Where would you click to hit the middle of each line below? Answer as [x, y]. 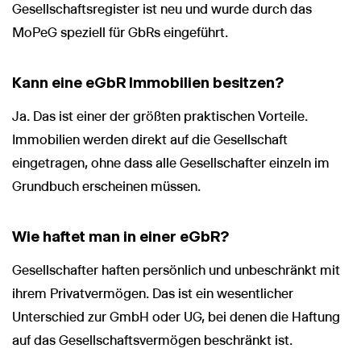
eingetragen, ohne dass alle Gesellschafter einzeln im [171, 163]
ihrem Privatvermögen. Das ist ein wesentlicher [153, 293]
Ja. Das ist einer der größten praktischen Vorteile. [160, 116]
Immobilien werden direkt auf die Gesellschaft [150, 139]
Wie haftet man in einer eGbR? [120, 236]
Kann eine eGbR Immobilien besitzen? [148, 82]
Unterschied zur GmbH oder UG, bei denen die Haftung [176, 317]
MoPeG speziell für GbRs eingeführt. [120, 32]
